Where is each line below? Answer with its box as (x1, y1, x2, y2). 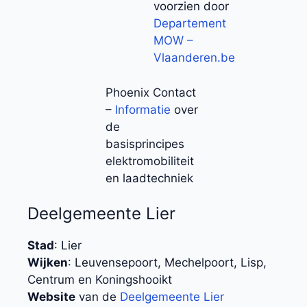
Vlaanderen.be (153, 51, 235, 65)
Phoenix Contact (106, 85, 196, 99)
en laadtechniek (106, 171, 193, 185)
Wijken (27, 256, 68, 270)
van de (75, 290, 120, 304)
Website (27, 290, 75, 304)
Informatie (115, 102, 171, 116)
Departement (153, 16, 226, 31)
